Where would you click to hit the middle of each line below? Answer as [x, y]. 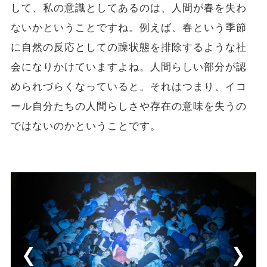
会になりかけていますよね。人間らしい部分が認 [129, 67]
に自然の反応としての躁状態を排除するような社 [129, 48]
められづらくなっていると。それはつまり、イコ [129, 87]
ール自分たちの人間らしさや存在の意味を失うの [129, 107]
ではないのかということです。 [86, 126]
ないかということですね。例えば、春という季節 [129, 28]
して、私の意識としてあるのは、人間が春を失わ [129, 8]
